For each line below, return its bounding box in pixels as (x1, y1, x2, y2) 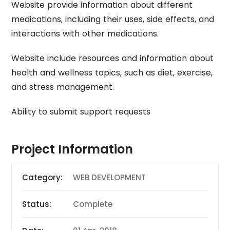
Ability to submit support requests (11, 106, 151, 118)
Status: (22, 199, 52, 210)
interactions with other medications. (11, 28, 159, 40)
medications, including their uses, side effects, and (11, 13, 215, 26)
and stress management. (11, 81, 114, 93)
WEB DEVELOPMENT (73, 172, 146, 183)
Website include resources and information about (11, 52, 214, 65)
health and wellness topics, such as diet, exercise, (11, 67, 213, 79)
